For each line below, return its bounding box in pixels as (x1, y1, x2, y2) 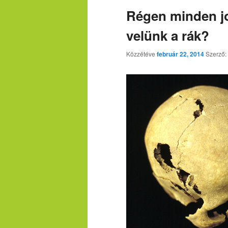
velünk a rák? (126, 26, 209, 45)
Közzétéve (126, 49, 157, 59)
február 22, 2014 (157, 49, 204, 59)
